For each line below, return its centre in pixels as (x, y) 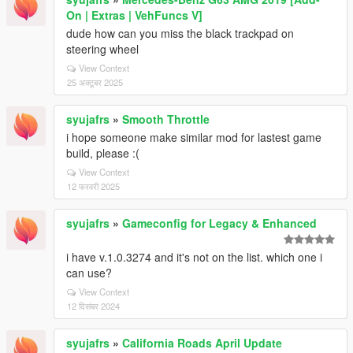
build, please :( (103, 153)
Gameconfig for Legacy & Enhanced (219, 223)
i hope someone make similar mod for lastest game (194, 137)
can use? (89, 273)
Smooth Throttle (166, 119)
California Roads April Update (202, 343)
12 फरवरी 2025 (93, 186)
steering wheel (102, 49)
